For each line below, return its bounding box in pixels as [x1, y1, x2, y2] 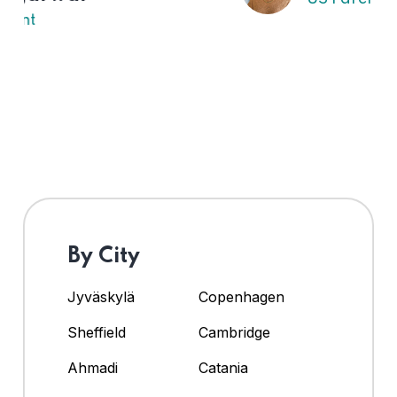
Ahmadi [67, 359, 118, 378]
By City [67, 245, 140, 269]
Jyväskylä [67, 288, 135, 307]
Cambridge [198, 323, 275, 342]
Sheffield [67, 323, 126, 342]
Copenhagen [198, 288, 284, 307]
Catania [198, 359, 248, 378]
